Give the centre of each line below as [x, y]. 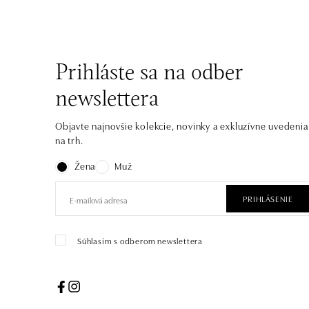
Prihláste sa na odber [149, 74]
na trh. [69, 140]
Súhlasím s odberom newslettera [140, 240]
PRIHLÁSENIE [268, 198]
